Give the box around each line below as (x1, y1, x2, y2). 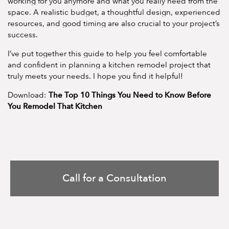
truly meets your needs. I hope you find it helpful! (8, 71, 183, 81)
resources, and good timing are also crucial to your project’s (8, 18, 220, 28)
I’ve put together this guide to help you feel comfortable (8, 49, 207, 58)
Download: (8, 90, 49, 100)
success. (8, 30, 38, 39)
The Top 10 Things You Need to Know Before (49, 89, 211, 100)
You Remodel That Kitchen (8, 101, 102, 111)
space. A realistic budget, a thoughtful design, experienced (8, 7, 220, 17)
